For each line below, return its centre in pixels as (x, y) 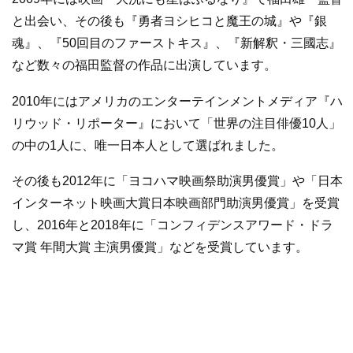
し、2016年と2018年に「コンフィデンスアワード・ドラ (173, 225)
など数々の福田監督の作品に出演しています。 (144, 65)
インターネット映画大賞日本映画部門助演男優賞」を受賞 (176, 203)
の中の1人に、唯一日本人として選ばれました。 (148, 145)
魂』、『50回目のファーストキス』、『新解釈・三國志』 (176, 43)
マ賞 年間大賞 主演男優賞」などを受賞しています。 (160, 247)
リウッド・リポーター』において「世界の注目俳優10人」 (176, 123)
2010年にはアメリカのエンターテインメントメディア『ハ (177, 101)
